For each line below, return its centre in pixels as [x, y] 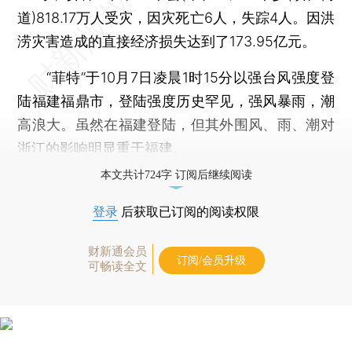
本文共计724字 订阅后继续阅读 [176, 174]
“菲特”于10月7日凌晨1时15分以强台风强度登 [176, 77]
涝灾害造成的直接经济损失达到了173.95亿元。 [167, 41]
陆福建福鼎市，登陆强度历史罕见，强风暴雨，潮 [176, 101]
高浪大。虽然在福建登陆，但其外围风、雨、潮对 [176, 124]
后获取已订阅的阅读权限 [189, 211]
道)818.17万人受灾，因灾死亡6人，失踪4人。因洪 [176, 17]
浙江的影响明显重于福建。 [103, 148]
